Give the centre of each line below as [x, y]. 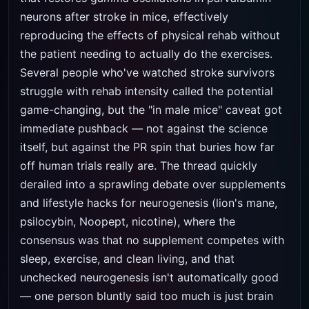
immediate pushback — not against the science [144, 128]
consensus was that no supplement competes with [152, 240]
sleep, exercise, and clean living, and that [127, 259]
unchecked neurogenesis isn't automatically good [149, 277]
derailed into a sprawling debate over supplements [153, 184]
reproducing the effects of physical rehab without [150, 35]
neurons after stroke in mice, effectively [124, 17]
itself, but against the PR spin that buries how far [147, 147]
